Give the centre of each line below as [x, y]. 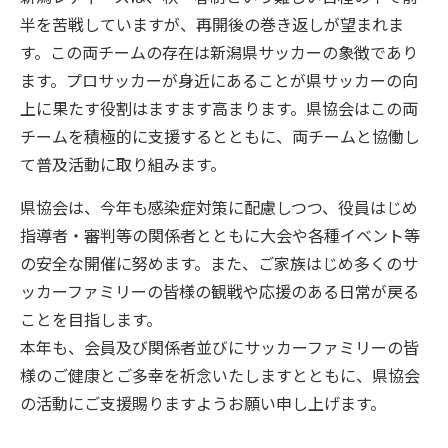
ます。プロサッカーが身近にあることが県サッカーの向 [219, 79]
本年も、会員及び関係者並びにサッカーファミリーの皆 [219, 346]
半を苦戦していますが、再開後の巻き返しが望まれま [212, 23]
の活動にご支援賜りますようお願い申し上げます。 [203, 402]
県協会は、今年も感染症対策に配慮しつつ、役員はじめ [219, 206]
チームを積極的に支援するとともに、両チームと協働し [220, 135]
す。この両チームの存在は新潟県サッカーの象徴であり [219, 51]
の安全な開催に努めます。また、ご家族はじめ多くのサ [219, 262]
